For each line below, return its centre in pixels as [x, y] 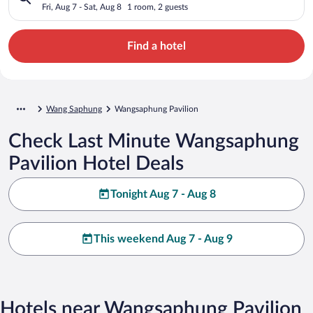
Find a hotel [156, 46]
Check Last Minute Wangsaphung [154, 141]
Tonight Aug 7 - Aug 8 [163, 194]
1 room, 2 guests [158, 7]
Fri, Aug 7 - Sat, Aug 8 [82, 7]
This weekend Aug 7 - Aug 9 [163, 239]
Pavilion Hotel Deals [96, 163]
